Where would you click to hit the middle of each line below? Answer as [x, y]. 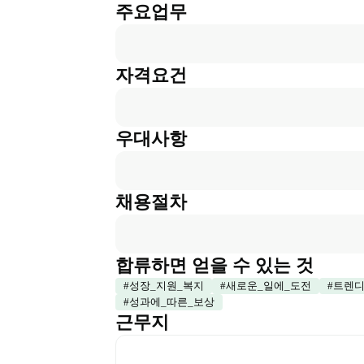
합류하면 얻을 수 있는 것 [214, 265]
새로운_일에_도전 [269, 286]
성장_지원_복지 [167, 286]
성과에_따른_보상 [172, 302]
